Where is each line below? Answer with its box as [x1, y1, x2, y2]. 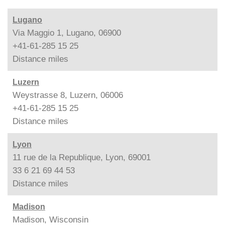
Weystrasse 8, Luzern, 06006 [13, 90, 123, 100]
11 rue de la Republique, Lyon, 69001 [13, 152, 151, 162]
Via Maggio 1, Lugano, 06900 [13, 28, 121, 38]
